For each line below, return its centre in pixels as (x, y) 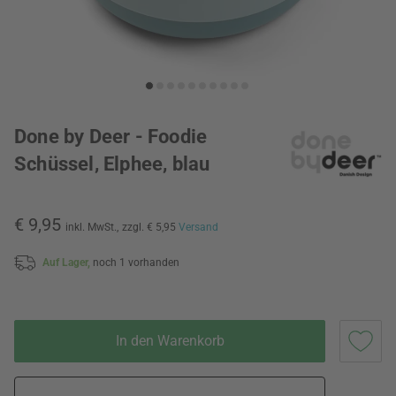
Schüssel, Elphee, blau (112, 164)
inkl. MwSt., (92, 227)
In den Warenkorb (170, 340)
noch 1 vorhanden (136, 262)
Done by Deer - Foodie (111, 137)
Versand (198, 227)
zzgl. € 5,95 (150, 227)
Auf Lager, (68, 262)
